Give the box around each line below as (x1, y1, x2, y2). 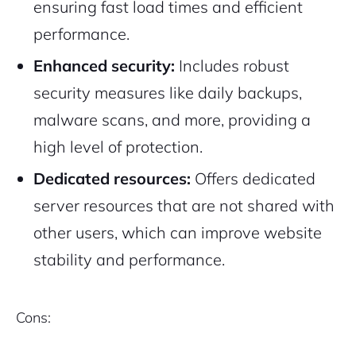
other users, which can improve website (33, 222, 322, 242)
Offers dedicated (191, 168, 315, 188)
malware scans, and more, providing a (33, 110, 311, 130)
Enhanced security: (33, 56, 175, 75)
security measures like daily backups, (33, 83, 302, 103)
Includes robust (175, 56, 289, 75)
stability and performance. (33, 250, 225, 269)
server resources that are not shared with (33, 195, 335, 215)
